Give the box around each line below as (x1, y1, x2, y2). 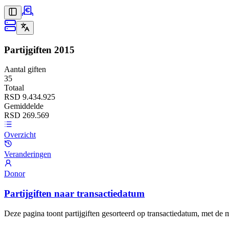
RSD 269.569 (4, 111, 49, 120)
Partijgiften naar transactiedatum (4, 188, 145, 199)
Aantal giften (4, 65, 46, 74)
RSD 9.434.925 (4, 93, 55, 102)
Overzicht (4, 130, 36, 140)
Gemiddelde (4, 102, 43, 111)
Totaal (4, 83, 24, 93)
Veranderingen (4, 150, 51, 159)
